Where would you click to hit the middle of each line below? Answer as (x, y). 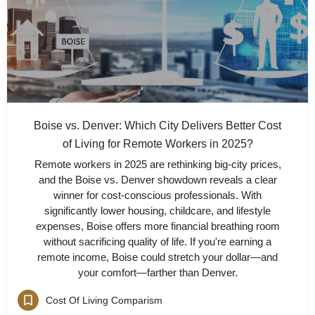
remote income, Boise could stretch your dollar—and (157, 257)
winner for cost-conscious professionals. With (157, 195)
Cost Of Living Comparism (104, 300)
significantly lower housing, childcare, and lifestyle (157, 211)
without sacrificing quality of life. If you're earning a (157, 242)
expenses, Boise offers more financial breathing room (157, 226)
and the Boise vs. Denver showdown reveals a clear (157, 180)
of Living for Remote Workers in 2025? (157, 144)
